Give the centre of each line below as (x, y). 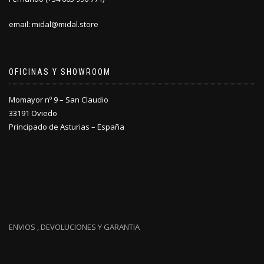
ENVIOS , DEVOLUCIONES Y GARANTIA (74, 227)
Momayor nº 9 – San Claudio (59, 100)
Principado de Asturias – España (67, 127)
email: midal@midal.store (54, 24)
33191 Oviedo (33, 113)
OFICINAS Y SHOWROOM (60, 72)
